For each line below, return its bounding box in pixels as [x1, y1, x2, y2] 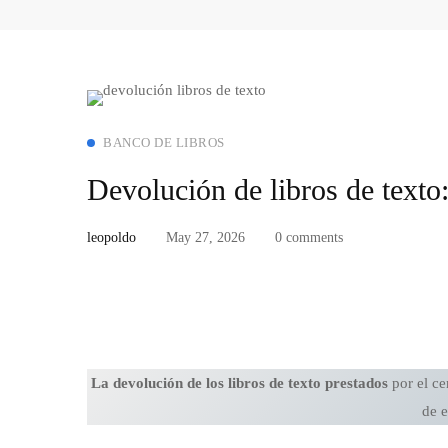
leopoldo [87, 230, 136, 246]
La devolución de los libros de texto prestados [90, 375, 388, 392]
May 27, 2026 [166, 230, 245, 246]
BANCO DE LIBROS [103, 135, 225, 151]
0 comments [275, 230, 343, 246]
